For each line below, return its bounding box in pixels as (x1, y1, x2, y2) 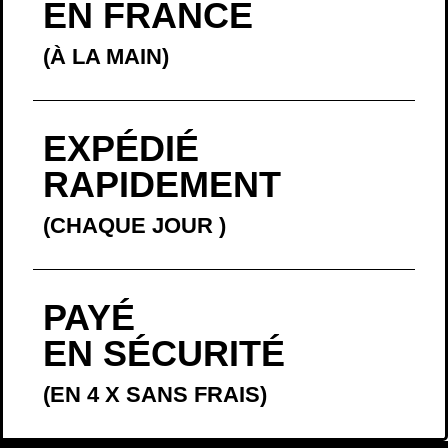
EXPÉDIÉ (43, 52, 199, 93)
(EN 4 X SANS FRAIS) (43, 306, 267, 331)
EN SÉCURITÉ (43, 257, 285, 298)
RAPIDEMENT (43, 88, 281, 129)
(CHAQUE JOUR (43, 137, 219, 162)
